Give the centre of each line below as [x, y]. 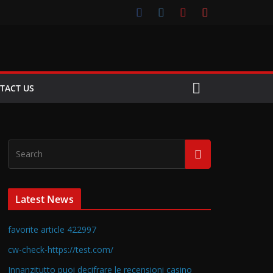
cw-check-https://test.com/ [61, 250]
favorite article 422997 [52, 229]
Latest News [44, 199]
